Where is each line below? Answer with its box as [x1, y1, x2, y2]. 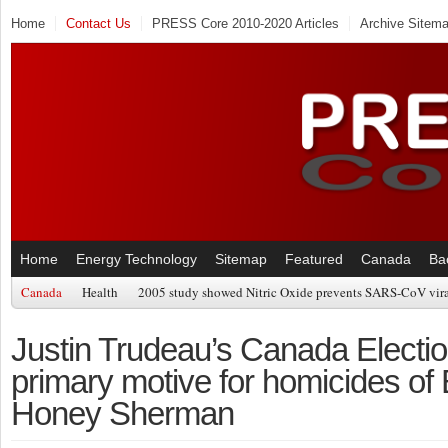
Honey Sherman [11, 395, 234, 432]
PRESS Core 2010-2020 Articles [152, 16, 339, 31]
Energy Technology [76, 250, 197, 267]
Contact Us [66, 16, 131, 31]
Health [82, 282, 118, 301]
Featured [285, 250, 343, 267]
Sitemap [215, 250, 267, 267]
